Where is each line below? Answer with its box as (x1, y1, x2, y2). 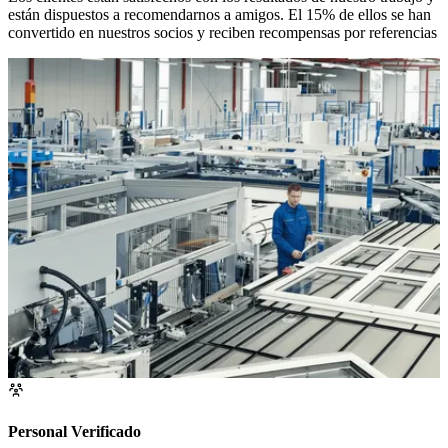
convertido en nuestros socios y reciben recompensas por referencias (8, 24, 437, 42)
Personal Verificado (8, 423, 141, 441)
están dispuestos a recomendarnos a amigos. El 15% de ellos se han (8, 6, 431, 24)
